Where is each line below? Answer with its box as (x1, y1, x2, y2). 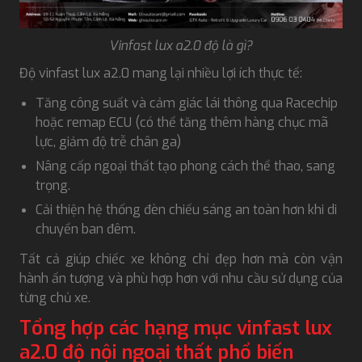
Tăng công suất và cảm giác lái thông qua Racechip (36, 95, 338, 112)
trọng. (36, 177, 70, 195)
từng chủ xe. (19, 289, 90, 307)
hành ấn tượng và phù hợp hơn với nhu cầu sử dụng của (19, 270, 343, 288)
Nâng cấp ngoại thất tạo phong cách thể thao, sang (36, 158, 335, 175)
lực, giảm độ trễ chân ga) (36, 133, 181, 151)
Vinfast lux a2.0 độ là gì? (109, 37, 253, 55)
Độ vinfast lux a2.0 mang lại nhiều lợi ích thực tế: (19, 65, 305, 82)
